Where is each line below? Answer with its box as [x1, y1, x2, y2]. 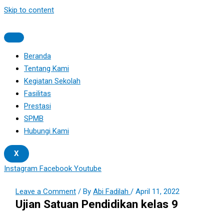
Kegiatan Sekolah [24, 76, 80, 85]
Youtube [74, 164, 101, 173]
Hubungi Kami [24, 126, 69, 135]
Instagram [4, 164, 37, 173]
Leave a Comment [15, 186, 76, 196]
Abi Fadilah [93, 186, 131, 196]
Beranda [24, 51, 51, 60]
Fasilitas [24, 89, 51, 98]
